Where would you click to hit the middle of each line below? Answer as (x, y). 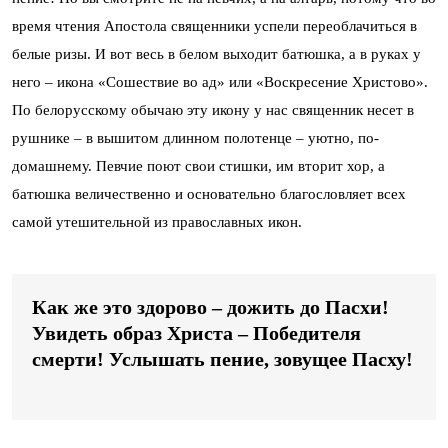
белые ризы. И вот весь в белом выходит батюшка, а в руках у (216, 53)
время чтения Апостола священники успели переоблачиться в (214, 25)
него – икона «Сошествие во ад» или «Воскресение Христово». (220, 81)
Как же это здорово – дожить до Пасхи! (210, 306)
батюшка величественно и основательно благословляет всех (209, 193)
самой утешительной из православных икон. (157, 221)
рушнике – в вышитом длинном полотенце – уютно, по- (195, 137)
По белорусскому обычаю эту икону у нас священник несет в (213, 109)
